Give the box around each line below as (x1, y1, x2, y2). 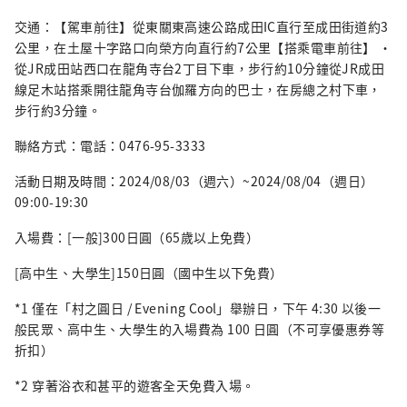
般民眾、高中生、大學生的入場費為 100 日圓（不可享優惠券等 (15, 319, 385, 338)
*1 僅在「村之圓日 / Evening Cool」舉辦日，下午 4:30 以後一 (15, 298, 382, 317)
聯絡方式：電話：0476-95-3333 (15, 135, 206, 154)
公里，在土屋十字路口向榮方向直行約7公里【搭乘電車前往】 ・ (15, 37, 392, 56)
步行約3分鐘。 (15, 100, 101, 119)
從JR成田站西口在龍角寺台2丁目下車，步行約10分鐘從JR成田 (15, 58, 385, 77)
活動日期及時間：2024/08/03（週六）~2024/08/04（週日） (15, 171, 374, 190)
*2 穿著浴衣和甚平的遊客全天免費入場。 (15, 375, 255, 394)
